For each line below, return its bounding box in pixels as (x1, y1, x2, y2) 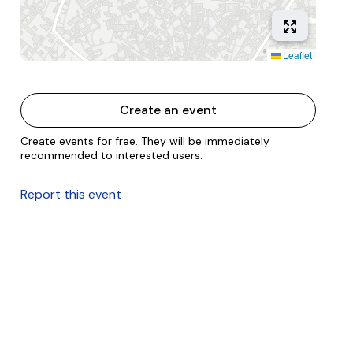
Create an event (120, 102, 217, 118)
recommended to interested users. (20, 148, 203, 162)
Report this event (20, 186, 121, 203)
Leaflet (281, 48, 312, 61)
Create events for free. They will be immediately (20, 134, 269, 148)
